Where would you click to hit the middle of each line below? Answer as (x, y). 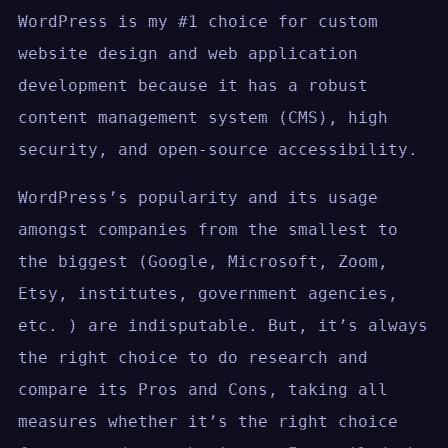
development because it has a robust (193, 85)
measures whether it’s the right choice (208, 422)
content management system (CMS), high (203, 117)
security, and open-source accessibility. (218, 149)
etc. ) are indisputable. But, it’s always (223, 326)
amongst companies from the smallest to (208, 230)
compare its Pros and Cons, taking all (203, 390)
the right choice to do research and (193, 358)
